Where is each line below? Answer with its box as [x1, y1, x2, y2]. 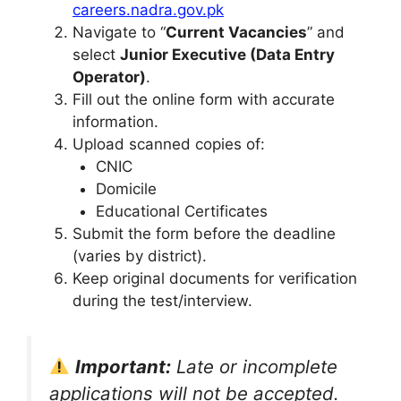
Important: [75, 354, 172, 378]
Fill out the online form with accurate [73, 90, 335, 109]
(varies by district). [73, 247, 207, 266]
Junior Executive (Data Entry [120, 46, 335, 64]
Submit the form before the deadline [73, 225, 336, 243]
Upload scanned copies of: [73, 135, 265, 154]
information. [73, 113, 158, 132]
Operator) [73, 68, 146, 87]
